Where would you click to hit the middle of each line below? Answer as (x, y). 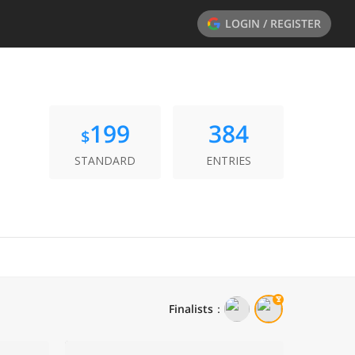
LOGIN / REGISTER (273, 23)
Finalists (191, 309)
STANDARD (105, 161)
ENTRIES (228, 161)
